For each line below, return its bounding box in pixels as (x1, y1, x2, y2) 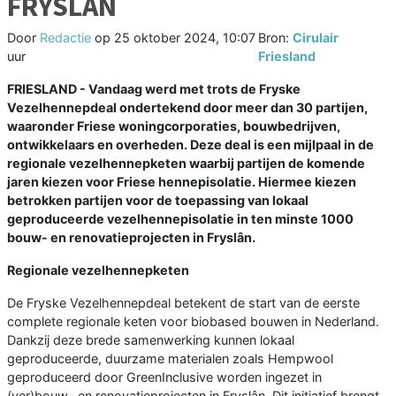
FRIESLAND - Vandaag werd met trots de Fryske (7, 81, 301, 97)
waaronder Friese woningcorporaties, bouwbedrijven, (7, 118, 340, 134)
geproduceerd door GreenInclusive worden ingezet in (7, 369, 322, 385)
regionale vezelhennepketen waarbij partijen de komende (7, 156, 365, 171)
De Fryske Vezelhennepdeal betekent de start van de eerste (7, 295, 360, 311)
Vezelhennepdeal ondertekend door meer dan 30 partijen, (7, 100, 368, 116)
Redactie (40, 30, 91, 46)
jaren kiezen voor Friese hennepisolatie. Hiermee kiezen (7, 174, 356, 190)
